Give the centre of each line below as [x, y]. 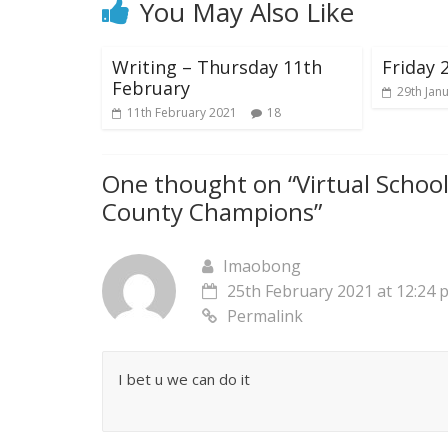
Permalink [265, 316]
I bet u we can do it [184, 379]
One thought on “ [199, 184]
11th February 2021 [182, 113]
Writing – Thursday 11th [217, 67]
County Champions [208, 212]
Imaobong [262, 266]
